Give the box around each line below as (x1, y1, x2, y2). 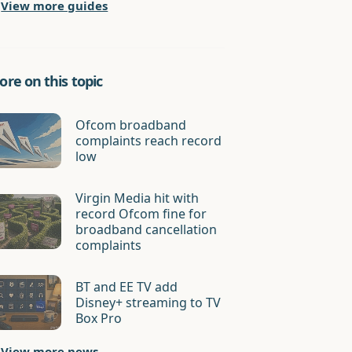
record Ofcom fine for (75, 205, 207, 222)
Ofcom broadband (75, 116, 187, 134)
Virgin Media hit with (75, 189, 200, 207)
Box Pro (75, 310, 123, 327)
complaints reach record (75, 132, 222, 149)
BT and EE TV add (75, 278, 178, 295)
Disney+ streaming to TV (75, 294, 222, 311)
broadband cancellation (75, 221, 218, 238)
